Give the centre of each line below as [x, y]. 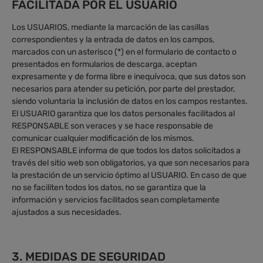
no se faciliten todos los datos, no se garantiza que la [109, 187]
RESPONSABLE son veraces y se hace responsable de [112, 126]
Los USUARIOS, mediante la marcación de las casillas [110, 27]
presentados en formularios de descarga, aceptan [104, 64]
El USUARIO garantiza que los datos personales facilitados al [123, 113]
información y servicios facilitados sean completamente [116, 200]
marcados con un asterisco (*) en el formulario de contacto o [124, 52]
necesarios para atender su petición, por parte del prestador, [123, 89]
